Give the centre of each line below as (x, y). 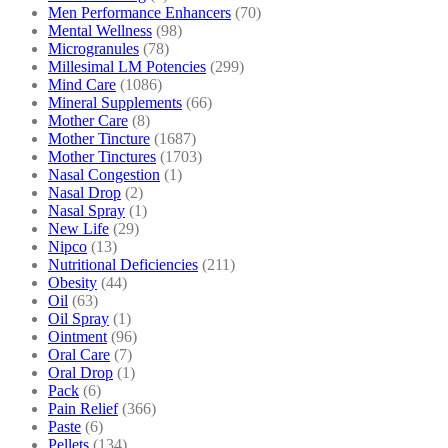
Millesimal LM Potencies (127, 66)
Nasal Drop (84, 192)
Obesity (72, 282)
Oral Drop (80, 372)
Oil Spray (78, 318)
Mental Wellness (100, 30)
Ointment (77, 336)
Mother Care (88, 120)
